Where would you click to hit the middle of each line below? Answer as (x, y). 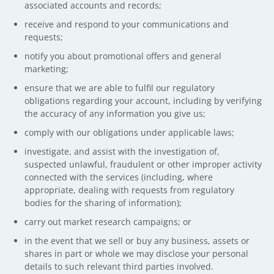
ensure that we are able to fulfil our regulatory (120, 88)
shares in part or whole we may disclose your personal (136, 254)
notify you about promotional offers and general (123, 56)
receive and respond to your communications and (127, 24)
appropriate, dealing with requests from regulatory (129, 190)
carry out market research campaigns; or (108, 222)
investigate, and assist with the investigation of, (122, 151)
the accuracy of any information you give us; (115, 113)
